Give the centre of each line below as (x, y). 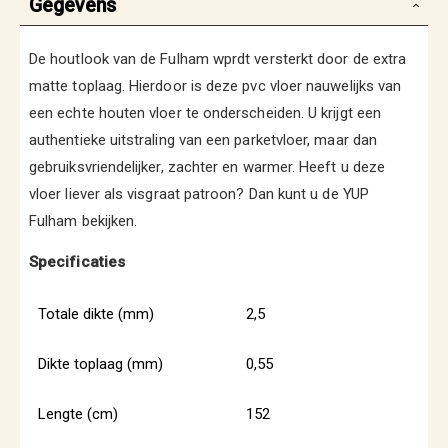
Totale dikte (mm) (96, 314)
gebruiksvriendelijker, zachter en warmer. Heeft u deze (207, 167)
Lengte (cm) (78, 414)
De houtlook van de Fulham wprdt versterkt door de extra (218, 59)
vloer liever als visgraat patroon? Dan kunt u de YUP (199, 194)
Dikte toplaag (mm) (100, 364)
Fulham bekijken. (83, 221)
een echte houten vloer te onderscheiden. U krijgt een (205, 113)
